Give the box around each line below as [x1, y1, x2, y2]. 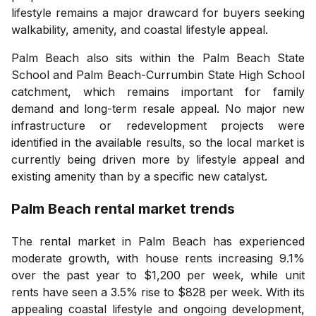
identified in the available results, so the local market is [11, 135, 305, 150]
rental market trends [91, 200, 235, 217]
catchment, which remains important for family [11, 84, 305, 99]
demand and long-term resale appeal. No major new [11, 101, 305, 116]
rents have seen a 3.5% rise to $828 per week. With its [11, 284, 305, 299]
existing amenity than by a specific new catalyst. [11, 169, 267, 183]
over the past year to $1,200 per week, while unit [11, 267, 305, 282]
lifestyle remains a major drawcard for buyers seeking [11, 5, 305, 20]
